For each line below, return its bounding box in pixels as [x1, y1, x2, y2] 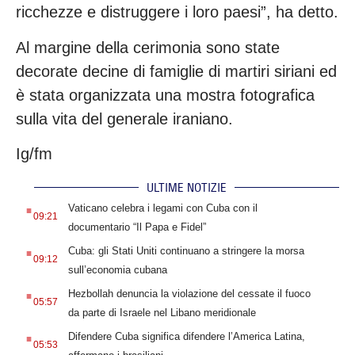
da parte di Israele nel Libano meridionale [67, 306, 256, 319]
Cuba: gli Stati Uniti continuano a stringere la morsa [67, 244, 304, 257]
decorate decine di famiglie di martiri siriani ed [16, 62, 337, 80]
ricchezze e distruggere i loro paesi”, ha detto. [16, 3, 338, 21]
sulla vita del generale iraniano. [16, 109, 233, 128]
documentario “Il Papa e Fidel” [67, 220, 206, 233]
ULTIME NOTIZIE [147, 179, 227, 195]
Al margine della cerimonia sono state [16, 38, 280, 56]
